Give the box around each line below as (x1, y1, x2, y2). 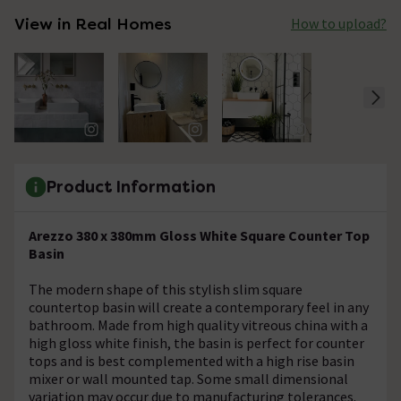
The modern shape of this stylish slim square (29, 279, 303, 298)
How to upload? (290, 14, 387, 33)
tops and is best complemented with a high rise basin (29, 351, 354, 370)
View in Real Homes (14, 13, 172, 34)
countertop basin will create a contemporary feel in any (29, 297, 369, 316)
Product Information (47, 176, 216, 198)
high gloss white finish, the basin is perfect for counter (29, 333, 364, 352)
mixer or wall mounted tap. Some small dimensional (29, 369, 348, 388)
